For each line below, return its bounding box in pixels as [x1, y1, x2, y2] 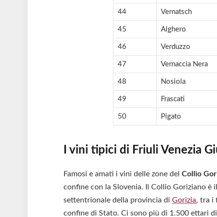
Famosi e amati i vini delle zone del [63, 170, 182, 178]
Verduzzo [160, 43, 190, 51]
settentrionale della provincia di [63, 196, 172, 204]
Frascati [160, 95, 185, 103]
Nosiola [160, 78, 186, 86]
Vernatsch [160, 8, 192, 16]
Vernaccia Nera [160, 61, 208, 68]
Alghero [160, 26, 186, 33]
